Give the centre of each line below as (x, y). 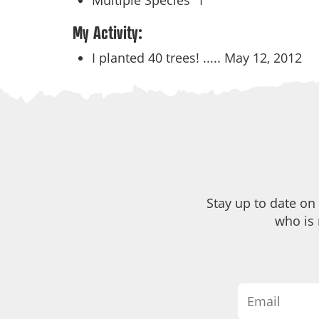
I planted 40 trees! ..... (158, 58)
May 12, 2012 (263, 58)
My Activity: (108, 33)
